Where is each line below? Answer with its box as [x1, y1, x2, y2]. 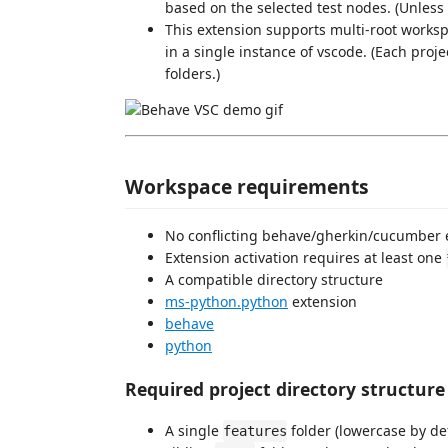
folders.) [165, 63, 220, 83]
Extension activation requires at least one [165, 248, 446, 267]
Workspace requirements [125, 173, 369, 200]
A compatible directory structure [165, 270, 383, 289]
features [223, 423, 287, 439]
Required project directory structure [125, 376, 445, 401]
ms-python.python [165, 292, 288, 311]
